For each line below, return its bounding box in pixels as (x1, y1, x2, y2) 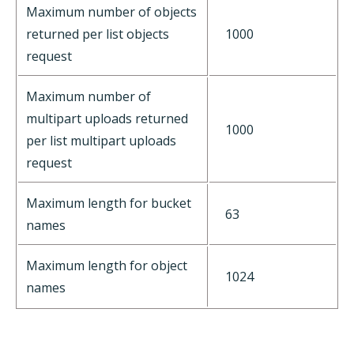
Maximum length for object (26, 256, 187, 274)
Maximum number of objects (26, 2, 197, 21)
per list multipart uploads (26, 131, 176, 149)
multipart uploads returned (26, 109, 188, 127)
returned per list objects (26, 24, 169, 43)
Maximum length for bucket (26, 194, 191, 212)
